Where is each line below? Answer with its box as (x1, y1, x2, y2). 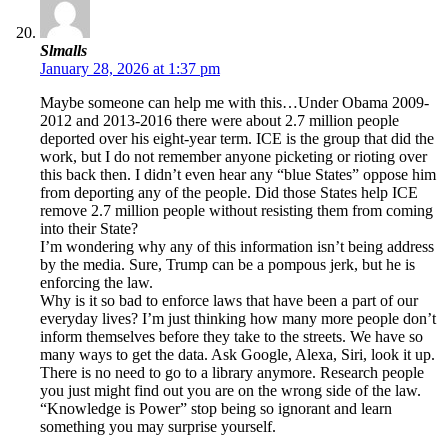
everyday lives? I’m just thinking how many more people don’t (40, 310, 436, 328)
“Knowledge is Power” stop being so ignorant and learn (40, 400, 392, 418)
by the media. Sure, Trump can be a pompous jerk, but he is (40, 256, 415, 274)
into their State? (40, 220, 138, 238)
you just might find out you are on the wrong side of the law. (40, 382, 421, 400)
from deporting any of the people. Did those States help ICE (40, 184, 418, 202)
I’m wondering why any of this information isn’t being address (40, 238, 434, 256)
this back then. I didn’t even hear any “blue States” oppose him (40, 166, 436, 184)
